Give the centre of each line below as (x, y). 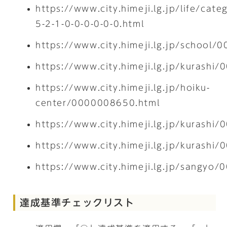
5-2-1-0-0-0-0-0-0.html (90, 24)
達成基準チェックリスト (77, 202)
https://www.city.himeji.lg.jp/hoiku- (123, 88)
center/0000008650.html (98, 103)
